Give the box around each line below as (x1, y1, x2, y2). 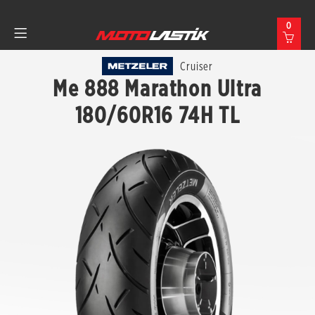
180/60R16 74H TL (75, 101, 240, 129)
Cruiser (180, 59, 214, 73)
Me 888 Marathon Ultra (53, 75, 262, 102)
